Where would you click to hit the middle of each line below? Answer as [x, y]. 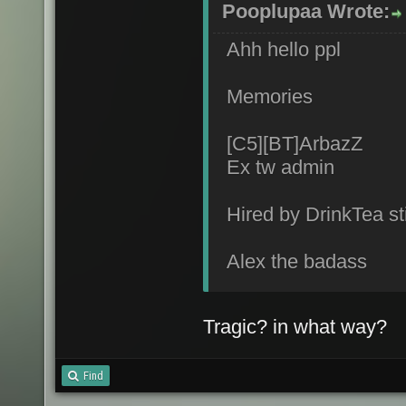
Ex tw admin [280, 167]
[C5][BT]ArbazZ [295, 144]
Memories [272, 97]
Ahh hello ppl [284, 49]
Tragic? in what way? [295, 327]
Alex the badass [297, 261]
